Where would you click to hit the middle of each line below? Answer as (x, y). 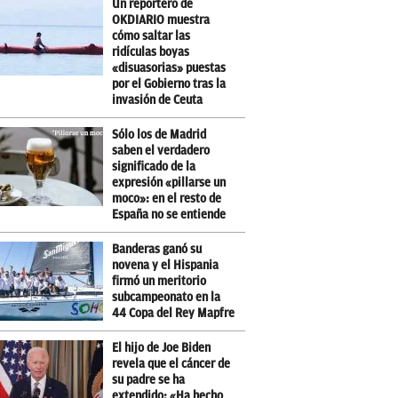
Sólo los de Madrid (159, 135)
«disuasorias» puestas (169, 68)
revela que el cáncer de (171, 364)
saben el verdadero (161, 151)
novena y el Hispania (165, 266)
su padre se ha (148, 380)
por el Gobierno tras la (169, 84)
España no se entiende (169, 215)
